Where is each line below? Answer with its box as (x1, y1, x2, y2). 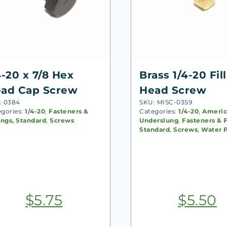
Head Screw (139, 84, 207, 96)
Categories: (139, 107, 179, 115)
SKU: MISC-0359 (139, 98, 193, 106)
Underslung (139, 116, 179, 124)
